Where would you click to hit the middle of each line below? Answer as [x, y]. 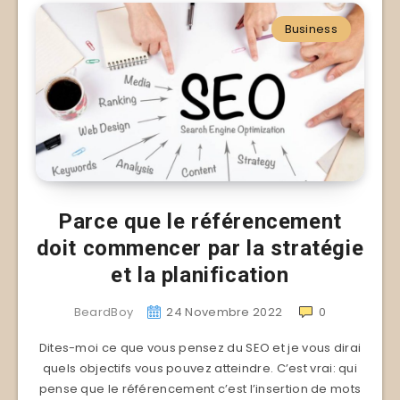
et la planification [200, 275]
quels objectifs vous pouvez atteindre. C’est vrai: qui [200, 368]
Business [311, 29]
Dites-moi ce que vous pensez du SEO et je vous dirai [200, 347]
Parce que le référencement [200, 221]
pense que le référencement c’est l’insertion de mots [200, 388]
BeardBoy [104, 312]
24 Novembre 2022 [225, 312]
